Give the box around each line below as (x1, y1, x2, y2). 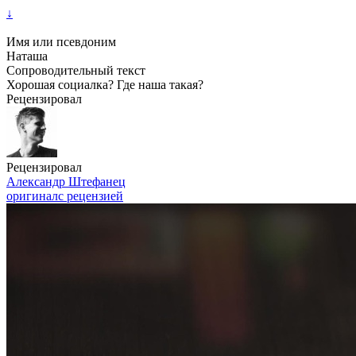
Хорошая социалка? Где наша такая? (6, 78, 203, 91)
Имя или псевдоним (6, 35, 116, 48)
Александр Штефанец (6, 175, 126, 188)
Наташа (6, 49, 48, 63)
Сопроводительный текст (6, 64, 145, 77)
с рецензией (58, 189, 123, 203)
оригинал (6, 189, 58, 203)
